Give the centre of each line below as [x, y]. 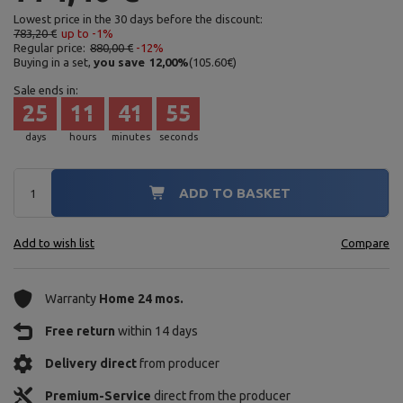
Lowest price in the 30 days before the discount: [138, 19]
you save [119, 62]
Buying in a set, [54, 62]
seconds [178, 137]
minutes [130, 137]
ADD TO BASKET [234, 193]
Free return [80, 331]
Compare [365, 243]
